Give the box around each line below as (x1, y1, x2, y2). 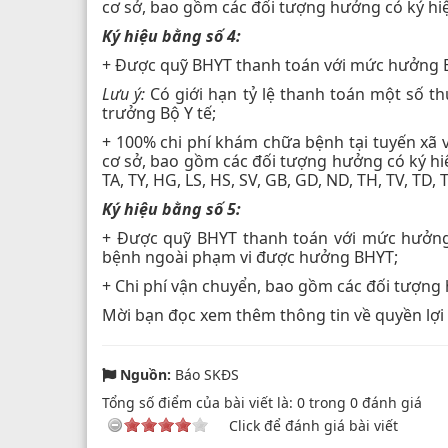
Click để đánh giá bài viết (229, 415, 398, 435)
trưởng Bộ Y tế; (102, 101, 216, 124)
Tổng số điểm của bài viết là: (102, 392, 297, 412)
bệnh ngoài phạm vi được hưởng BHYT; (102, 245, 398, 268)
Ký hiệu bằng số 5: (102, 197, 241, 220)
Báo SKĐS (171, 364, 239, 384)
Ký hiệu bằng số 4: (102, 24, 241, 47)
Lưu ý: (102, 82, 151, 105)
